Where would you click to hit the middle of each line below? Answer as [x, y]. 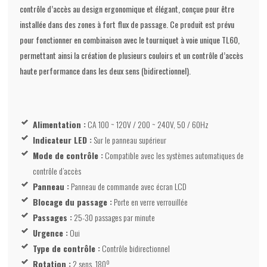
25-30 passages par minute [114, 218]
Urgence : [51, 233]
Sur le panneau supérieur [129, 140]
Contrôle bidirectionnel [135, 249]
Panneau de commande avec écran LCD [128, 187]
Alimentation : [60, 125]
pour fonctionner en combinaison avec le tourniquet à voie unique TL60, [130, 40]
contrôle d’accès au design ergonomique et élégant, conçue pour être [127, 9]
